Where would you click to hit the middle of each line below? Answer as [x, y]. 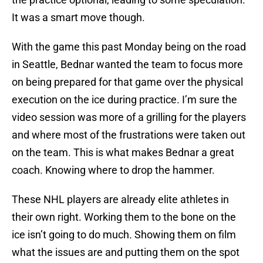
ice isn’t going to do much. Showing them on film [124, 235]
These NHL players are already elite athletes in [120, 200]
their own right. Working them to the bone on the [124, 217]
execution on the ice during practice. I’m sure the [124, 100]
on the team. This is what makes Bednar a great [123, 153]
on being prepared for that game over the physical [127, 82]
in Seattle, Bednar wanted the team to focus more [127, 65]
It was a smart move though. [78, 18]
